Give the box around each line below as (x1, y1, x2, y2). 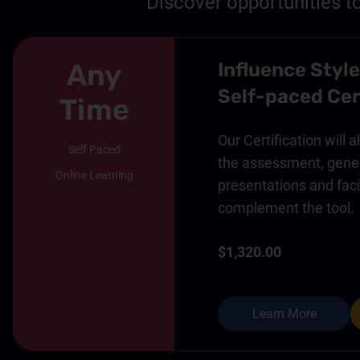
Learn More (252, 305, 317, 321)
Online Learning (55, 168, 133, 182)
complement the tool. (218, 198, 354, 216)
